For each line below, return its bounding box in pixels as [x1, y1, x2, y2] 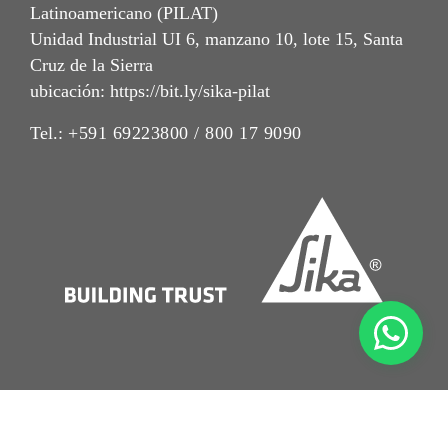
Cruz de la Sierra [30, 55, 153, 76]
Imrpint [195, 415, 241, 433]
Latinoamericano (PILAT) [30, 3, 218, 24]
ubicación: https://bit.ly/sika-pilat [30, 81, 270, 102]
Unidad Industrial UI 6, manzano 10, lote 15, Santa [30, 29, 403, 50]
